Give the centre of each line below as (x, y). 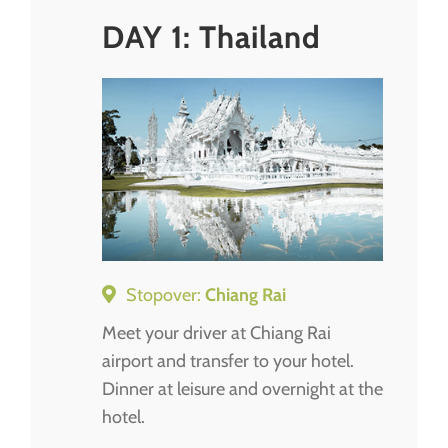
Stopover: (165, 294)
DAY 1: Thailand (211, 36)
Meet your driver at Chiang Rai (216, 332)
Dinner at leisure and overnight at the (242, 388)
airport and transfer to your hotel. (228, 360)
